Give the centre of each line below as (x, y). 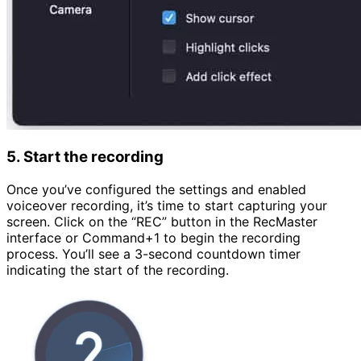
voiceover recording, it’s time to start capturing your (167, 206)
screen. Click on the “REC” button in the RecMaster (162, 222)
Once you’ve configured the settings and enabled (156, 190)
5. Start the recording (85, 157)
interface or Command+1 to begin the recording (154, 238)
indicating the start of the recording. (118, 270)
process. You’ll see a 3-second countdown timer (154, 254)
